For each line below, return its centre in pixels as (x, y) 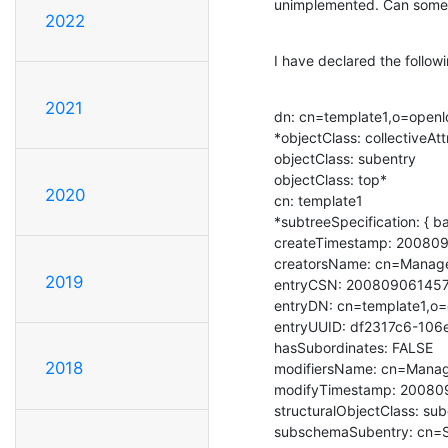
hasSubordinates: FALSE (353, 347)
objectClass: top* (330, 179)
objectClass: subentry (345, 158)
